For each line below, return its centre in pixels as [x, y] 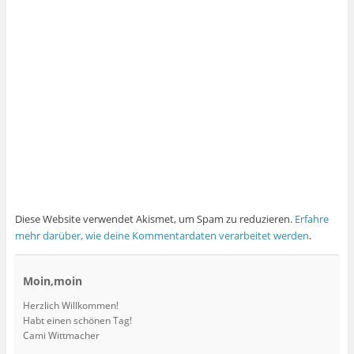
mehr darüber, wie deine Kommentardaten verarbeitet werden [162, 236]
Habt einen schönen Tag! [77, 321]
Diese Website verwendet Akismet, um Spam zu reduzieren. [154, 219]
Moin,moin [52, 281]
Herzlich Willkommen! [70, 306]
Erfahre [311, 219]
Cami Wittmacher [61, 336]
